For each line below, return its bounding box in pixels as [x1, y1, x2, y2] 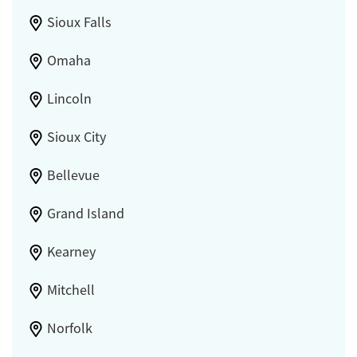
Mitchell [46, 280, 95, 299]
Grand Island [46, 204, 124, 222]
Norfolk [46, 319, 92, 337]
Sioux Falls [46, 13, 112, 31]
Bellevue [46, 166, 100, 184]
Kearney [46, 242, 96, 261]
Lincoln [46, 89, 92, 108]
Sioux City [46, 127, 106, 146]
